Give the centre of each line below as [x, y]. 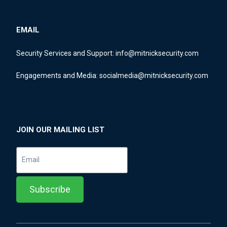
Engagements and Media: [58, 75]
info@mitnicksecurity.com [157, 53]
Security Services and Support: [66, 53]
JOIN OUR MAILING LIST [60, 129]
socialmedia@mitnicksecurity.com [154, 75]
